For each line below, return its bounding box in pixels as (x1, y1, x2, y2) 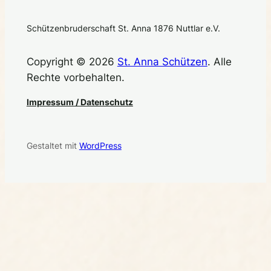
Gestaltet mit (26, 140, 79, 151)
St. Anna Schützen (117, 56, 207, 68)
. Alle (207, 56, 232, 68)
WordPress (79, 140, 122, 151)
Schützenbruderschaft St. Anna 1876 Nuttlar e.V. (26, 23, 220, 34)
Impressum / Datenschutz (26, 97, 133, 108)
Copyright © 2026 (26, 56, 117, 68)
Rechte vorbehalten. (26, 71, 125, 84)
